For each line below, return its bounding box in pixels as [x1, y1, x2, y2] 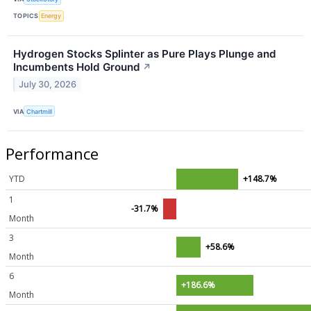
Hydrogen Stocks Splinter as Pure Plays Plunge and [13, 47, 276, 60]
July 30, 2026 [19, 78, 77, 90]
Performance [6, 142, 99, 164]
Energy [41, 12, 62, 20]
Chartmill [26, 107, 53, 115]
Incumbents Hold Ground [13, 60, 140, 74]
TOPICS [13, 12, 39, 20]
